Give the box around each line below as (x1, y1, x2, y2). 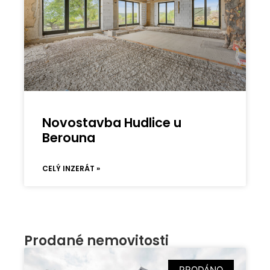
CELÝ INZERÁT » (42, 163, 101, 174)
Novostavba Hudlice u (42, 114, 182, 132)
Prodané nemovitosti (24, 231, 169, 251)
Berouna (42, 129, 96, 147)
